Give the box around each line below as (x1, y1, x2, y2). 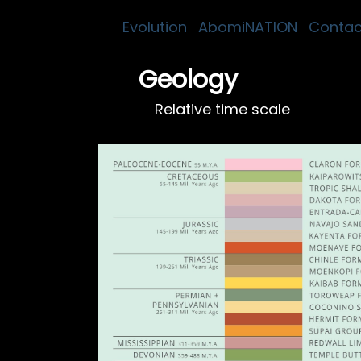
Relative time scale (155, 99, 290, 119)
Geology (139, 63, 238, 97)
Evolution (122, 17, 187, 37)
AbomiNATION (198, 17, 297, 37)
